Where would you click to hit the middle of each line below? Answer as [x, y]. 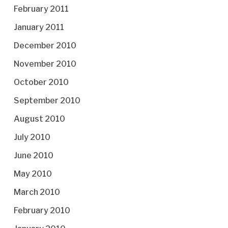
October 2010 [41, 82]
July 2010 [32, 137]
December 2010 [45, 46]
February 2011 [41, 9]
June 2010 [33, 155]
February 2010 [42, 210]
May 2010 [33, 174]
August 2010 [39, 119]
